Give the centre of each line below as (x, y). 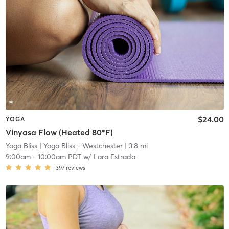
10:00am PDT (59, 157)
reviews (75, 167)
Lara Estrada (114, 157)
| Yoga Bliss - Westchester (80, 145)
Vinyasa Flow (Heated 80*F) (59, 132)
